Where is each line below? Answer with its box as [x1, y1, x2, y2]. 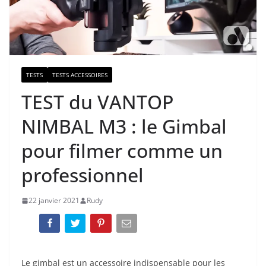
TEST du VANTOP [21, 89, 173, 115]
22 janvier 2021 [28, 195, 80, 206]
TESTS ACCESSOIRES [52, 71, 107, 80]
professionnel [21, 162, 144, 188]
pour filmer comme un [21, 138, 223, 164]
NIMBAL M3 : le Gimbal [21, 113, 227, 140]
